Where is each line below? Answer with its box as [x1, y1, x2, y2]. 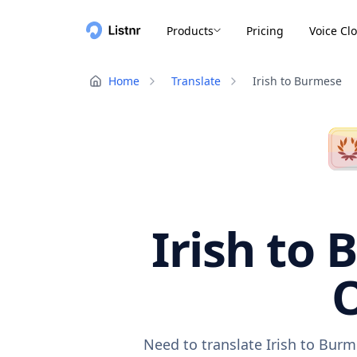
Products [167, 22, 214, 38]
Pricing [246, 22, 284, 38]
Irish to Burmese [253, 73, 342, 88]
